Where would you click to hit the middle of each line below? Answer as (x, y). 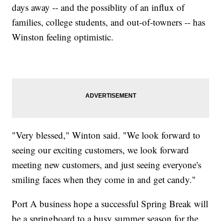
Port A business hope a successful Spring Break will (110, 204)
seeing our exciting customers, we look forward (101, 150)
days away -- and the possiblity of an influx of (98, 7)
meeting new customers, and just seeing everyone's (107, 165)
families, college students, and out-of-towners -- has (109, 22)
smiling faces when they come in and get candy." (104, 180)
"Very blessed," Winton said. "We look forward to (106, 135)
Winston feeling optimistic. (63, 37)
